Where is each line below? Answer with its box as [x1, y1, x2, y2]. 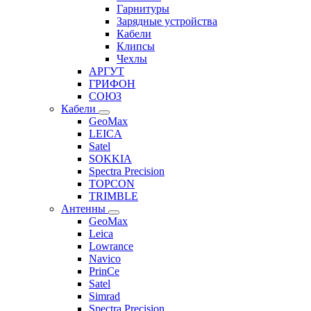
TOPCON [89, 177, 135, 190]
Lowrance [89, 239, 133, 252]
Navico [89, 252, 121, 264]
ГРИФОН [89, 77, 135, 90]
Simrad [89, 289, 120, 302]
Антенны [61, 202, 108, 215]
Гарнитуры [117, 2, 169, 15]
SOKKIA [89, 152, 132, 165]
